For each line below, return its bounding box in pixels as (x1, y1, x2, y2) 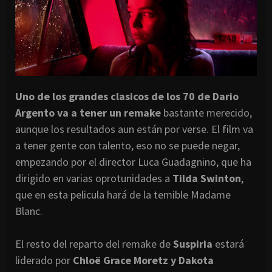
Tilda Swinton (172, 171, 241, 185)
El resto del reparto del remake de (15, 236, 173, 251)
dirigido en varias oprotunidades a (15, 171, 172, 185)
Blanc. (15, 203, 42, 218)
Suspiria (173, 236, 212, 251)
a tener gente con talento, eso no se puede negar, (15, 138, 240, 152)
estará (212, 236, 244, 251)
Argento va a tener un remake (15, 105, 161, 120)
